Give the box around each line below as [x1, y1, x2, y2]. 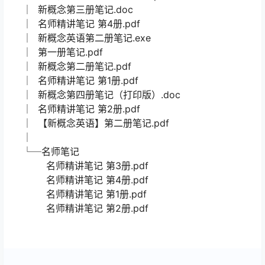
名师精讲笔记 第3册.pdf [11, 160, 148, 172]
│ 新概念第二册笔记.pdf [11, 60, 131, 73]
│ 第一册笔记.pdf [11, 46, 103, 59]
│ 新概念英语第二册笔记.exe [11, 32, 151, 44]
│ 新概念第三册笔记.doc [11, 4, 133, 16]
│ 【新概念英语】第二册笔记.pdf [11, 117, 169, 130]
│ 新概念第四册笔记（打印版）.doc [11, 89, 180, 101]
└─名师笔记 [11, 146, 79, 158]
